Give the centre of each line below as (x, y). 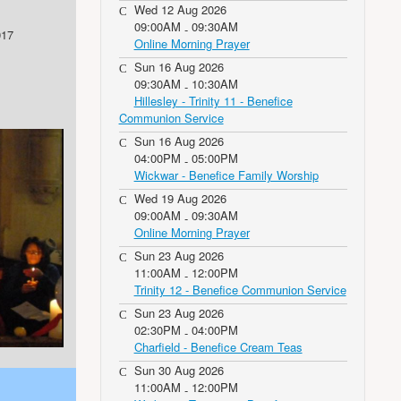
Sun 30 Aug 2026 (179, 370)
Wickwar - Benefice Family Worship (226, 175)
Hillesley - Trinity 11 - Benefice (213, 101)
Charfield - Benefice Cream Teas (218, 347)
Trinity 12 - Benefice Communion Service (240, 290)
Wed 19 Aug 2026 (180, 198)
